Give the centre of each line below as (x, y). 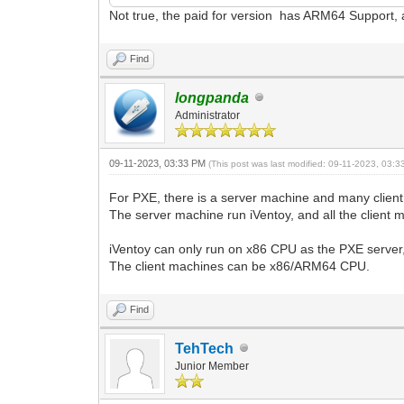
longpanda (212, 97)
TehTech (205, 348)
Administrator (208, 115)
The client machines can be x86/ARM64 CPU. (240, 266)
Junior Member (212, 366)
